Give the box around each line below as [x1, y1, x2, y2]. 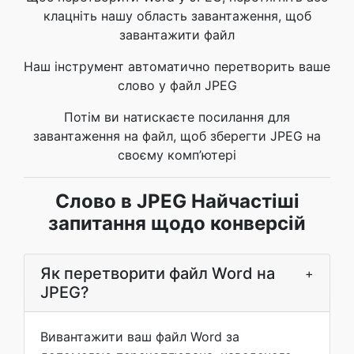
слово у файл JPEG [117, 77, 237, 93]
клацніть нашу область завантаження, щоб [43, 8, 311, 24]
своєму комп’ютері [118, 147, 236, 163]
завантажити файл [119, 27, 235, 43]
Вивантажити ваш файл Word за [40, 329, 239, 345]
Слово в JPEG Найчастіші [55, 190, 299, 213]
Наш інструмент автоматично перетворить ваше [24, 58, 330, 74]
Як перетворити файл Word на [40, 264, 275, 283]
